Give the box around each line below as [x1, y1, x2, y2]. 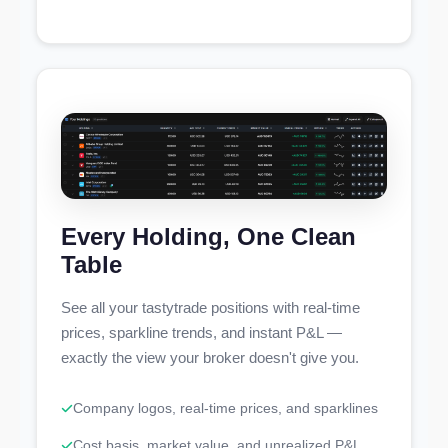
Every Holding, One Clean [61, 223, 356, 251]
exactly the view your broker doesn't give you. [61, 349, 359, 367]
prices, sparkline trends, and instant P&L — [61, 324, 342, 342]
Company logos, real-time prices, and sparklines [73, 400, 378, 417]
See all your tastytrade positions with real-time [61, 299, 360, 317]
